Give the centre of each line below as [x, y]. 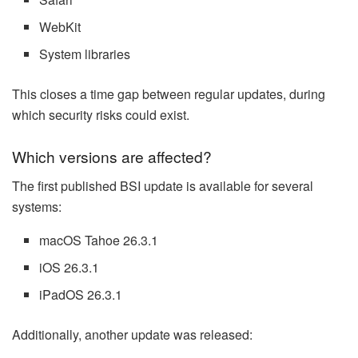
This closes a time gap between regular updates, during [169, 93]
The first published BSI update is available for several [163, 186]
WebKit [60, 26]
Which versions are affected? [112, 157]
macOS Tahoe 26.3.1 [99, 241]
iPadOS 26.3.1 [81, 295]
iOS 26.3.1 [70, 268]
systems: [37, 207]
